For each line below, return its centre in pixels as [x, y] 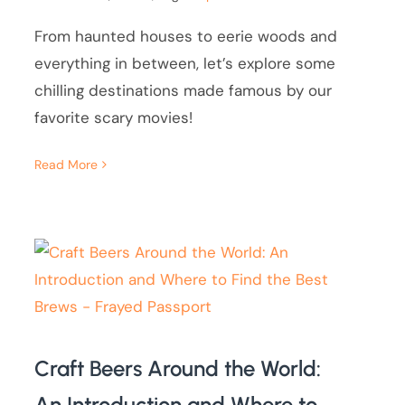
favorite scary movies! [116, 118]
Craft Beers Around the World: [178, 369]
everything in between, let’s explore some [185, 64]
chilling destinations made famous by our [184, 91]
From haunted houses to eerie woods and [186, 37]
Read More [66, 165]
